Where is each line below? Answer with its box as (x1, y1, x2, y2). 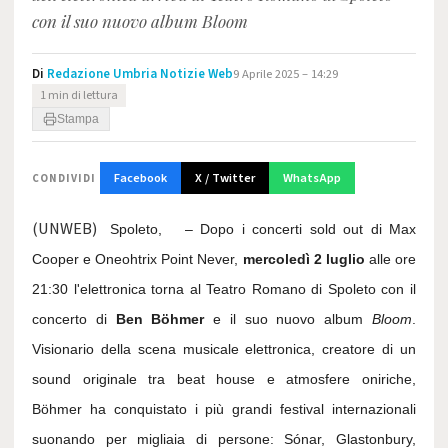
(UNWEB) (32, 217, 110, 241)
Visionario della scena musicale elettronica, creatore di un (32, 341, 416, 357)
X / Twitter (195, 169, 255, 187)
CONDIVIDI (32, 170, 96, 186)
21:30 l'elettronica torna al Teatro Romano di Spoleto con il (32, 281, 416, 297)
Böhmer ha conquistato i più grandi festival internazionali (32, 401, 416, 417)
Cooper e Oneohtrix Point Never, (32, 251, 243, 267)
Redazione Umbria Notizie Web (47, 65, 233, 83)
